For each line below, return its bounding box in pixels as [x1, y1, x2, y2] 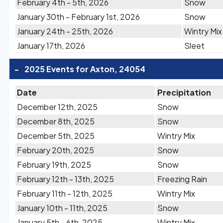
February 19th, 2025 [17, 159, 91, 170]
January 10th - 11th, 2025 [17, 203, 108, 213]
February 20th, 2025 [17, 145, 94, 155]
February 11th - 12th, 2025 [17, 188, 112, 199]
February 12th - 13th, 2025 [17, 174, 114, 184]
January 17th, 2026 [17, 40, 85, 51]
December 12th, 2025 [17, 102, 98, 112]
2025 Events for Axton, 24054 [24, 64, 145, 74]
